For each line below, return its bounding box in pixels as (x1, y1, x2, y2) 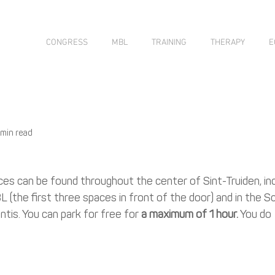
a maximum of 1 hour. (141, 209, 238, 221)
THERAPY (211, 37, 245, 48)
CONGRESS (46, 37, 88, 48)
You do (238, 209, 271, 221)
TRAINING (152, 37, 187, 48)
